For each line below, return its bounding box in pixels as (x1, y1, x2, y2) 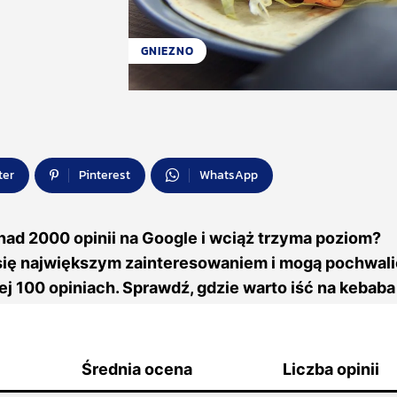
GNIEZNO (140, 43, 194, 59)
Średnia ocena (82, 360, 192, 378)
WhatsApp (199, 166, 258, 184)
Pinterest (79, 166, 130, 184)
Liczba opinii (283, 360, 379, 378)
